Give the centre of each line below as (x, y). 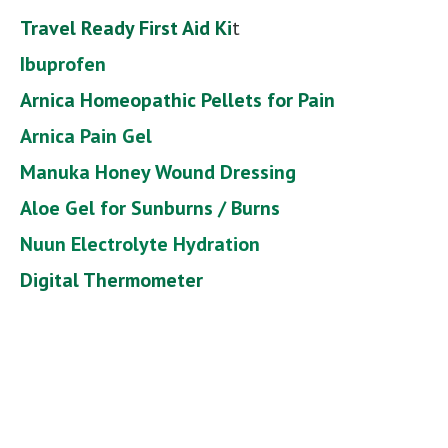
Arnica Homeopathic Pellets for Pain (177, 99)
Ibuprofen (63, 63)
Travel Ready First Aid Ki (126, 27)
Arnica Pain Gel (86, 135)
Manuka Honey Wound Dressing (158, 171)
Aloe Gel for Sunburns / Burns (150, 207)
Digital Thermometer (111, 279)
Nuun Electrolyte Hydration (140, 243)
